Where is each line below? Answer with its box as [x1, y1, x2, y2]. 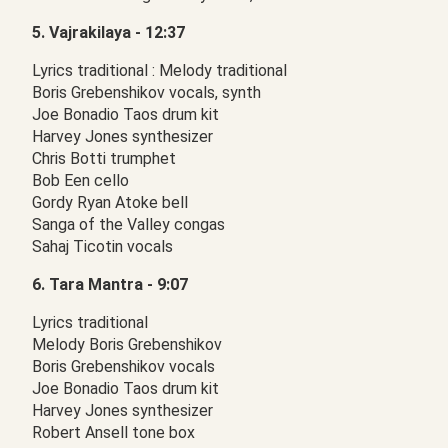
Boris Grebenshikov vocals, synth [32, 83, 261, 102]
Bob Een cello [32, 171, 129, 190]
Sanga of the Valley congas [32, 215, 225, 234]
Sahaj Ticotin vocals [32, 237, 173, 256]
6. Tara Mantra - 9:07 [32, 275, 188, 294]
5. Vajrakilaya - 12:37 [32, 23, 185, 42]
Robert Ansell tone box [32, 423, 195, 442]
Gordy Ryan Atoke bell [32, 193, 188, 212]
